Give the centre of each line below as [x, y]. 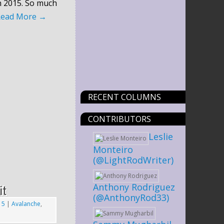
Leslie [161, 136]
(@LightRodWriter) [133, 160]
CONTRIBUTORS [119, 119]
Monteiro [113, 149]
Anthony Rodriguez [134, 187]
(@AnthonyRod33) [131, 197]
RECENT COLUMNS [124, 97]
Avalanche [26, 203]
